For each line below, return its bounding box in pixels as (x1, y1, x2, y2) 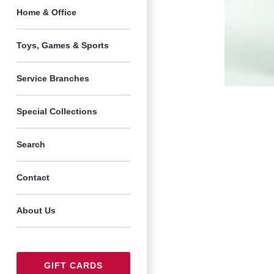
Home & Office (17, 8, 76, 18)
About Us (17, 206, 56, 216)
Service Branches (17, 74, 89, 84)
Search (17, 140, 45, 150)
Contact (17, 173, 50, 183)
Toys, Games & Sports (17, 41, 109, 51)
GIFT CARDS (44, 261, 103, 271)
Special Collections (17, 107, 97, 117)
